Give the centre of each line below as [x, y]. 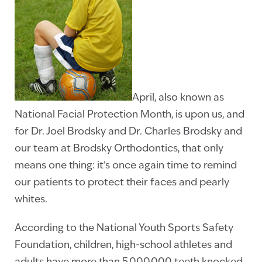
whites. [31, 200]
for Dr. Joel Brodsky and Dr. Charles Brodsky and [128, 132]
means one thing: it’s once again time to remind [126, 166]
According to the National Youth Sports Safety [124, 228]
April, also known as [178, 98]
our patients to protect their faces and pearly [122, 183]
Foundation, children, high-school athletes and [123, 245]
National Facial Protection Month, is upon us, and [130, 115]
